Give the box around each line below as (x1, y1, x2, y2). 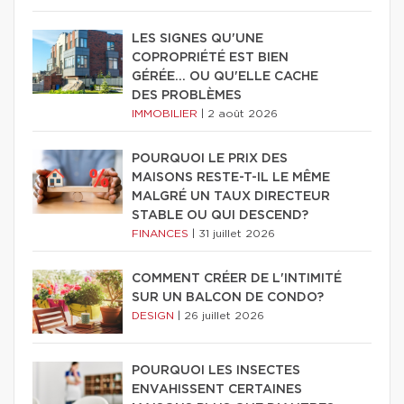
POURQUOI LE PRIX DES (132, 151, 288, 165)
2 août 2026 (207, 107, 278, 119)
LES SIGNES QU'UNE (132, 32, 263, 45)
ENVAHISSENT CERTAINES (132, 382, 302, 396)
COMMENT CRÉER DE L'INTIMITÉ (132, 271, 342, 285)
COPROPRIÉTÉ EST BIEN (132, 50, 289, 64)
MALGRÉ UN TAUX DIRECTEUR (132, 189, 330, 203)
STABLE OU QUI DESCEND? (132, 208, 308, 222)
